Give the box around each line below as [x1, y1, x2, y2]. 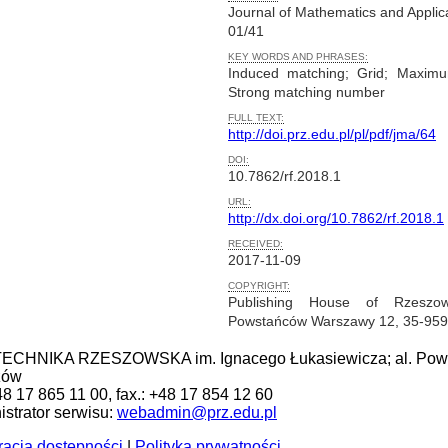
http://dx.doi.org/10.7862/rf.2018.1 [228, 210, 444, 227]
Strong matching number [228, 84, 385, 101]
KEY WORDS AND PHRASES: [228, 51, 368, 63]
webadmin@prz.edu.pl [117, 404, 277, 421]
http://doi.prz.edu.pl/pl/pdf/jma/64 [228, 126, 436, 143]
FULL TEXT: [228, 112, 284, 124]
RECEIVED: [228, 238, 283, 250]
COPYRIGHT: [228, 280, 290, 292]
